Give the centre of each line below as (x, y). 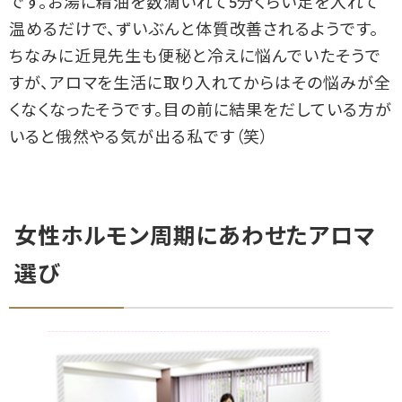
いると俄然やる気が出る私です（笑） (140, 139)
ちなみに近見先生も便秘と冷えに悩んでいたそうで (195, 58)
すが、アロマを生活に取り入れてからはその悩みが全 (200, 85)
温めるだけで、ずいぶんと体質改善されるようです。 (194, 31)
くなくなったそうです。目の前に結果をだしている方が (201, 112)
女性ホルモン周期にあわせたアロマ (195, 239)
